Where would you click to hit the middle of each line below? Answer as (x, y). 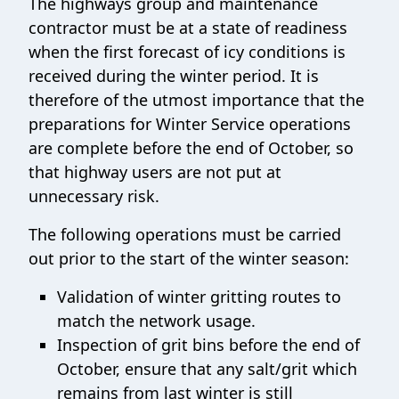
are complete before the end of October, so (191, 147)
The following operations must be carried (185, 234)
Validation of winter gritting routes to (199, 296)
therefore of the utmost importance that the (196, 99)
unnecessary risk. (96, 195)
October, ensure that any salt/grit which (207, 368)
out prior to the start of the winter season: (189, 258)
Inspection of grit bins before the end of (208, 344)
